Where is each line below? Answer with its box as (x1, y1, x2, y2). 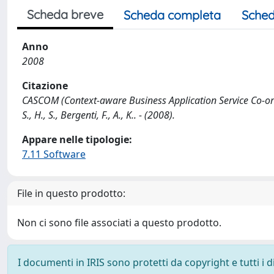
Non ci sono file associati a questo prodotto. (17, 216, 221, 229)
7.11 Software (22, 147, 86, 161)
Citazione (22, 79, 68, 92)
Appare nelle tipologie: (22, 133, 132, 146)
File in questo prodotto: (17, 187, 125, 200)
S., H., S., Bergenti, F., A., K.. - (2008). (22, 108, 175, 122)
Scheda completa (124, 7, 221, 23)
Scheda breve (27, 7, 103, 22)
